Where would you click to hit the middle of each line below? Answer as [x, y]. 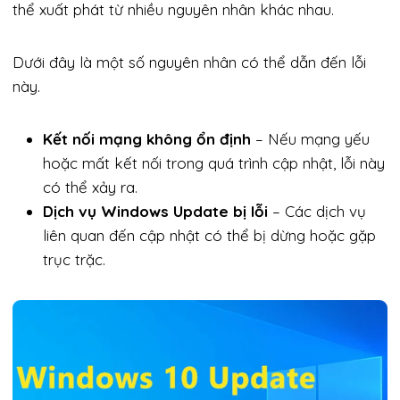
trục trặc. [74, 260]
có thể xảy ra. [90, 187]
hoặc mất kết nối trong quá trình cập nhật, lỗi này [214, 163]
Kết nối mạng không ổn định [147, 139]
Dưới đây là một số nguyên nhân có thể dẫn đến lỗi [189, 62]
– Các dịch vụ [317, 212]
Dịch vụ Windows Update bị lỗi [155, 212]
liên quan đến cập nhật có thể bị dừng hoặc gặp [209, 236]
